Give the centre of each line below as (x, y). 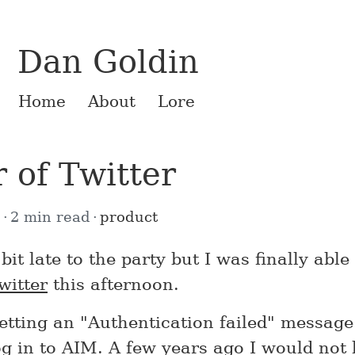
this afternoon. (113, 284)
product (129, 217)
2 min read (50, 217)
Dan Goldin (108, 61)
